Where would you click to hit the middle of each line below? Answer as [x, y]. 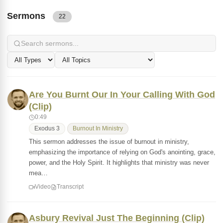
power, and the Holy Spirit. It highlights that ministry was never [119, 163]
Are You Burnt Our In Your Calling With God [122, 95]
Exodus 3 [47, 128]
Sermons [27, 16]
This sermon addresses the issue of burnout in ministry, [109, 142]
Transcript [70, 187]
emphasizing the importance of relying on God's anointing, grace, [122, 152]
